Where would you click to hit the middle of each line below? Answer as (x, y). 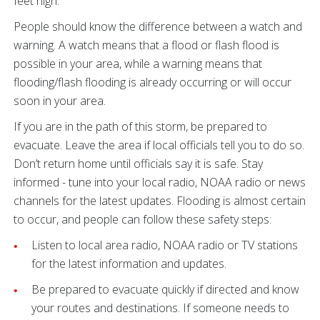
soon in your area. (60, 101)
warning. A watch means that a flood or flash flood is (146, 45)
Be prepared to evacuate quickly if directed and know (165, 289)
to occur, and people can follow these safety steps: (142, 219)
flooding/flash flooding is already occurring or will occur (152, 82)
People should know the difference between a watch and (158, 26)
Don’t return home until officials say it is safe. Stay (138, 164)
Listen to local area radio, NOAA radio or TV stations (165, 245)
